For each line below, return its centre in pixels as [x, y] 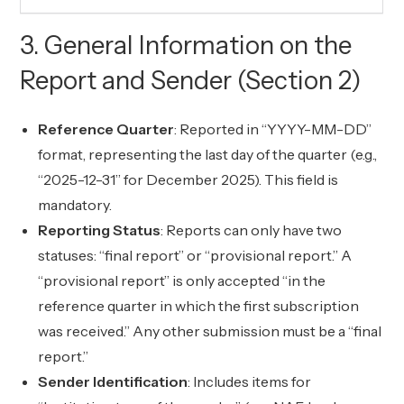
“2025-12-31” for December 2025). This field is [188, 179]
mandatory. [75, 205]
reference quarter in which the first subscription [199, 306]
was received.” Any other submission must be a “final [210, 331]
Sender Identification [113, 381]
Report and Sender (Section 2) [191, 80]
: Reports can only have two [252, 230]
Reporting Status [100, 230]
